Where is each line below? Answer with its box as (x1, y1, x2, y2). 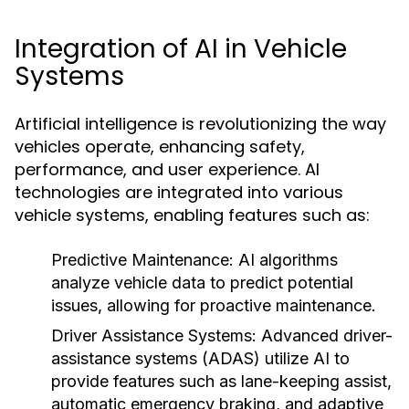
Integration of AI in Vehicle (15, 31, 347, 67)
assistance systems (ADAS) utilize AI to (51, 349, 350, 368)
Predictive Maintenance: (51, 250, 234, 269)
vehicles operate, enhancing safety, (15, 135, 305, 158)
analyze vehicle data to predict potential (51, 273, 353, 292)
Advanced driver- (257, 326, 393, 345)
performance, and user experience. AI (15, 158, 320, 181)
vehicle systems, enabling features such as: (15, 204, 370, 226)
